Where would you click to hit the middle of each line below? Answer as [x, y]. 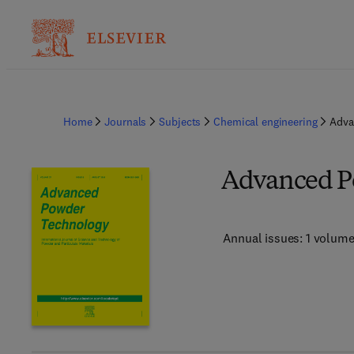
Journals [126, 122]
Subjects [180, 122]
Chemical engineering [265, 122]
